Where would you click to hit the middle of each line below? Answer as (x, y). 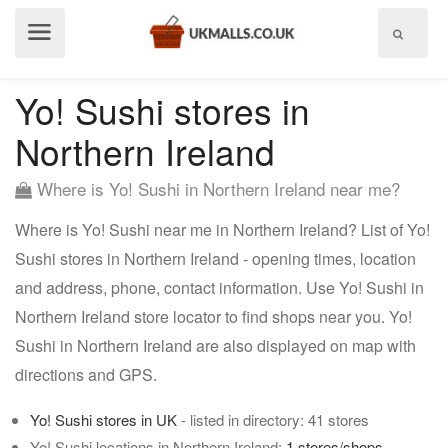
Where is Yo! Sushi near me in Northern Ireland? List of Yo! (222, 229)
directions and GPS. (86, 374)
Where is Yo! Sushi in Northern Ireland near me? (216, 188)
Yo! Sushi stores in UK (103, 419)
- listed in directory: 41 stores (273, 419)
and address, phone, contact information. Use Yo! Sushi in (219, 287)
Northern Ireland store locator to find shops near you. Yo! (213, 316)
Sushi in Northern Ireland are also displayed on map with (215, 345)
